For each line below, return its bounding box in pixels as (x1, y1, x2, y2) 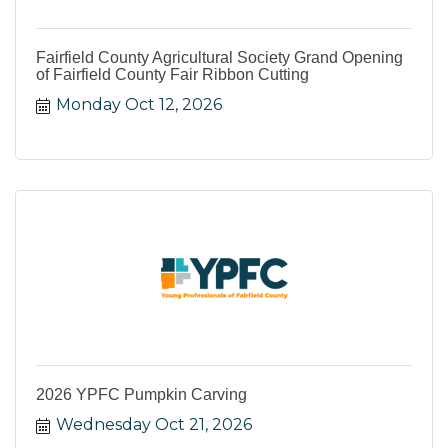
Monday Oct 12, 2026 (56, 95, 222, 115)
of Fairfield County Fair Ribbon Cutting (36, 66, 309, 84)
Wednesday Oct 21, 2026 (56, 415, 252, 435)
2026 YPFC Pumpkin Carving (36, 386, 247, 404)
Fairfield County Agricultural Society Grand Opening (36, 49, 403, 67)
